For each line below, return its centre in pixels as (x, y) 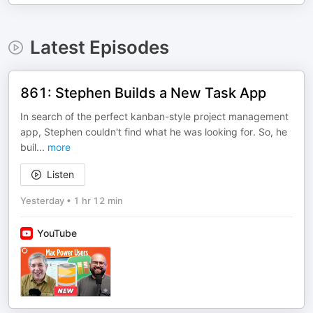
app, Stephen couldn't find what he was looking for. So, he (154, 132)
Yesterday (42, 201)
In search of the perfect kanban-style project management (154, 116)
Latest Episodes (99, 47)
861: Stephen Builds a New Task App (143, 93)
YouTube (57, 233)
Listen (60, 174)
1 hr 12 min (98, 201)
